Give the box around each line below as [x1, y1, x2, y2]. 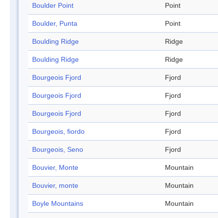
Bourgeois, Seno [32, 145, 83, 154]
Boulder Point [32, 1, 73, 10]
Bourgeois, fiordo [32, 127, 85, 136]
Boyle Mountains [32, 200, 83, 208]
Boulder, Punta [32, 19, 77, 28]
